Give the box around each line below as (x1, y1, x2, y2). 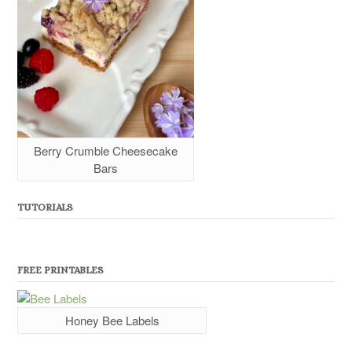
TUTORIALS (17, 201, 73, 214)
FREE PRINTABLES (17, 264, 104, 277)
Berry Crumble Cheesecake (34, 142, 178, 159)
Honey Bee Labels (64, 312, 159, 329)
